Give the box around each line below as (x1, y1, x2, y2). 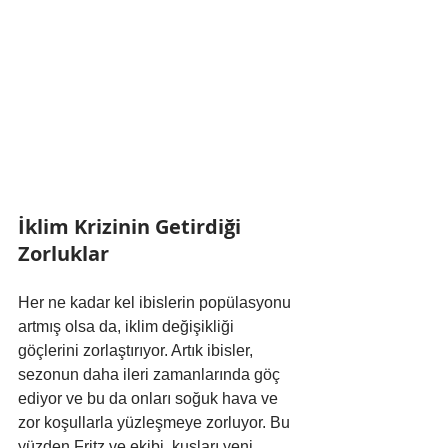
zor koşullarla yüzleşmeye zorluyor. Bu (18, 414, 294, 432)
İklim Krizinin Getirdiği (18, 213, 246, 241)
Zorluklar (18, 240, 109, 268)
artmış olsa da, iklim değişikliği (18, 318, 238, 336)
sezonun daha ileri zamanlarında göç (18, 366, 284, 384)
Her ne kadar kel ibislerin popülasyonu (18, 294, 295, 312)
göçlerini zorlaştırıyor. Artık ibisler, (18, 342, 257, 360)
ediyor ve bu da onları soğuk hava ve (18, 390, 282, 408)
